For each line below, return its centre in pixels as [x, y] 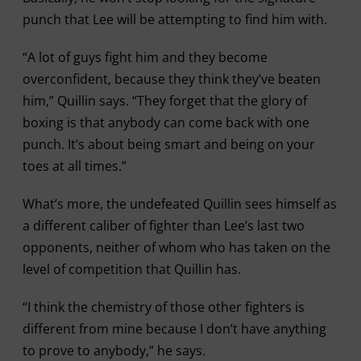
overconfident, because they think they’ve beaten [171, 79]
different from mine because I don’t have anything [174, 329]
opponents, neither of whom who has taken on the [176, 247]
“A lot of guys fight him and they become [145, 57]
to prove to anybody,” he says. [114, 351]
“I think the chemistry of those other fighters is [163, 307]
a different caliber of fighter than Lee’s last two [163, 226]
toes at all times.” [74, 166]
